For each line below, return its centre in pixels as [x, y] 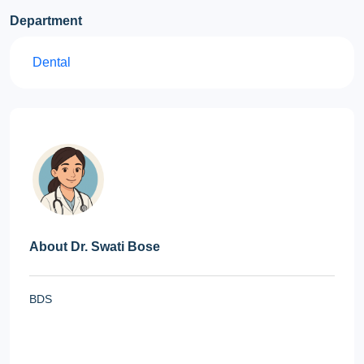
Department [46, 21]
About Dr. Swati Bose [95, 247]
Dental [52, 62]
